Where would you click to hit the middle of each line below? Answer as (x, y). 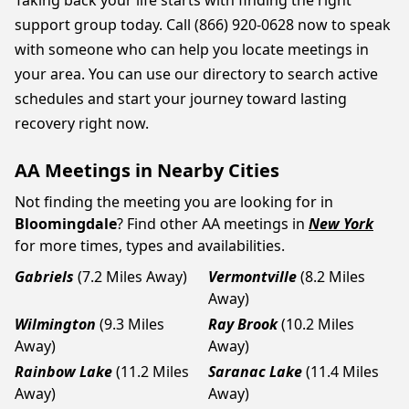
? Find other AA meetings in (211, 224)
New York (341, 224)
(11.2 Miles (152, 372)
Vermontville (252, 277)
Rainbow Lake (63, 372)
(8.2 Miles (333, 277)
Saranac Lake (255, 372)
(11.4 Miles (342, 372)
